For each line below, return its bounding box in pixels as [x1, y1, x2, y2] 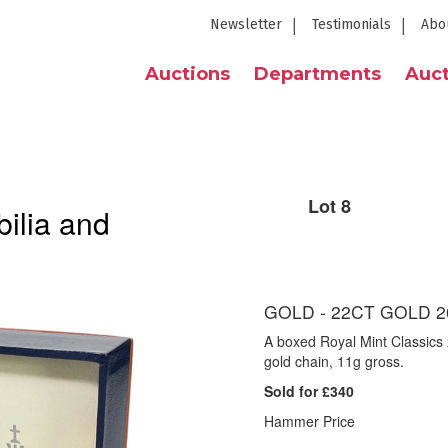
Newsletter [210, 16, 282, 33]
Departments [254, 63, 381, 85]
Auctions [145, 63, 230, 85]
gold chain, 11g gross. [264, 351, 404, 371]
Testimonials [312, 16, 391, 33]
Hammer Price [264, 411, 355, 431]
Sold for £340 [264, 381, 354, 401]
